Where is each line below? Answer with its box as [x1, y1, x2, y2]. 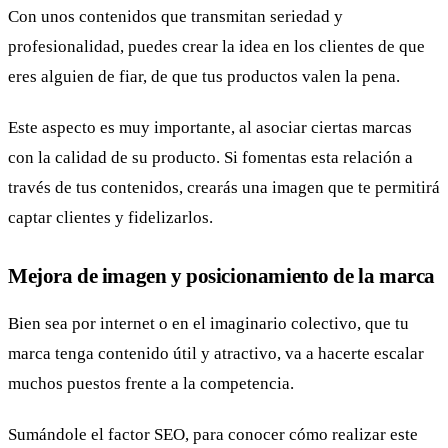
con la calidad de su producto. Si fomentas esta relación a [8, 148, 413, 168]
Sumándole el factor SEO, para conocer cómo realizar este [8, 425, 418, 445]
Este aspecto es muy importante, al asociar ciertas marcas [8, 118, 412, 138]
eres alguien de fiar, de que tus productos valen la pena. [8, 66, 400, 86]
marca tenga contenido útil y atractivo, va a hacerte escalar [8, 343, 424, 363]
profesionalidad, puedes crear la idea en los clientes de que [8, 36, 425, 56]
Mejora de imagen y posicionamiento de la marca [8, 264, 435, 288]
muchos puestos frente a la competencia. [8, 373, 294, 393]
